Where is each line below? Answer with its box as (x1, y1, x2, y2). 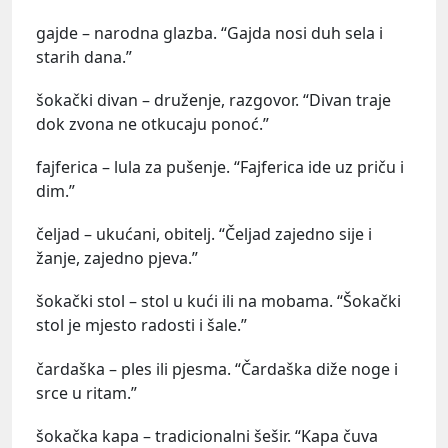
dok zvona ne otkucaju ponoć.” (36, 112, 269, 135)
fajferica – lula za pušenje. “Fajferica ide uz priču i (36, 156, 404, 178)
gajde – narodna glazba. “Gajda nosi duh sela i (36, 21, 383, 44)
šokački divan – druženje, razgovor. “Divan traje (36, 88, 391, 111)
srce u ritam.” (36, 381, 137, 404)
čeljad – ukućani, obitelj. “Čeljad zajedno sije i (36, 223, 372, 246)
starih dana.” (36, 45, 132, 68)
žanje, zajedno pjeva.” (36, 247, 198, 270)
